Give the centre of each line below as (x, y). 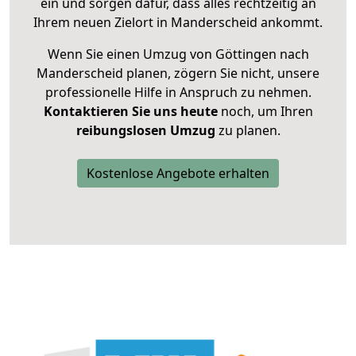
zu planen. (248, 131)
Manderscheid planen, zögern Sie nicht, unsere (178, 74)
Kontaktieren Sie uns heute (130, 112)
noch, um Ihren (265, 112)
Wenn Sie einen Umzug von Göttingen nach (178, 54)
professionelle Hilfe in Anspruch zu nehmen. (178, 93)
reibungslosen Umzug (145, 131)
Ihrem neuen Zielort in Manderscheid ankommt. (178, 23)
